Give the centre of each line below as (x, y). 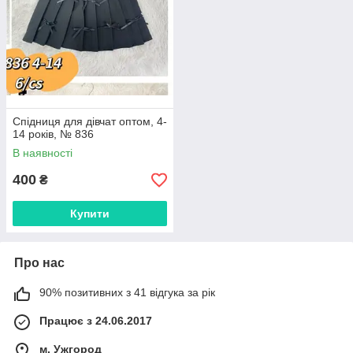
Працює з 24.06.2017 (96, 321)
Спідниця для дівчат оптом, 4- (90, 121)
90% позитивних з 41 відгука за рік (127, 292)
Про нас (39, 263)
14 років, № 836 (53, 134)
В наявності (43, 153)
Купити (90, 214)
